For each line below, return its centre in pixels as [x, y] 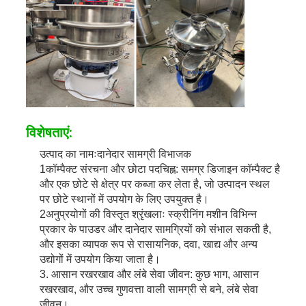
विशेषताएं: [49, 132]
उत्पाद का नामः [68, 154]
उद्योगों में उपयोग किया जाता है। [100, 259]
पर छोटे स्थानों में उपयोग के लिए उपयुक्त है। [124, 199]
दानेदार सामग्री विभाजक [144, 154]
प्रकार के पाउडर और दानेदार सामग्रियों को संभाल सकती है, [155, 229]
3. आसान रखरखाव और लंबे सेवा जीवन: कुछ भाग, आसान [149, 274]
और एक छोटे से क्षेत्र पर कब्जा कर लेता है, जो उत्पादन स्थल [154, 184]
